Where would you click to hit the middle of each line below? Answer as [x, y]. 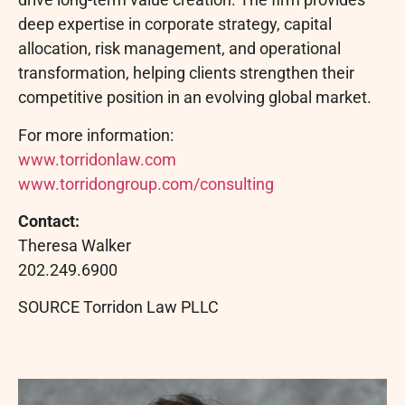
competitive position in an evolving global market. [195, 98]
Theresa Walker [75, 245]
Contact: [49, 221]
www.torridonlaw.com [97, 159]
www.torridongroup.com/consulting [146, 184]
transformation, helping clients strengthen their [186, 73]
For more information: [96, 135]
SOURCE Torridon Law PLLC [118, 307]
